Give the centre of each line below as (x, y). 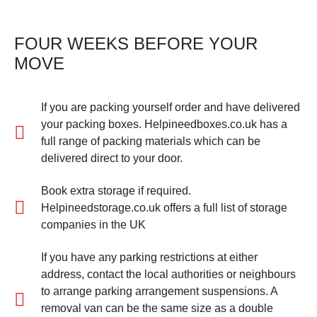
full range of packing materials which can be (150, 141)
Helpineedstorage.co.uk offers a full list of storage (164, 207)
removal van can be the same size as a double (157, 308)
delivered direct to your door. (111, 158)
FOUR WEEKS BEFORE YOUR (136, 43)
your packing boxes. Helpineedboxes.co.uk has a (164, 124)
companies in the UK (93, 224)
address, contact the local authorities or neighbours (168, 274)
